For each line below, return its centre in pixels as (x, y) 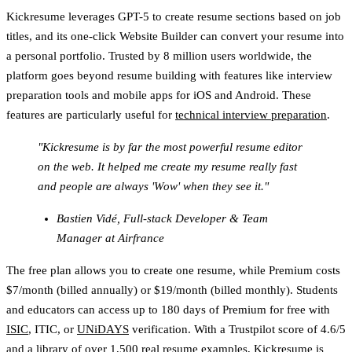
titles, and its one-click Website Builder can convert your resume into (175, 36)
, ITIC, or (53, 329)
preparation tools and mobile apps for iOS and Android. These (159, 95)
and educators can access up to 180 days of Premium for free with (168, 309)
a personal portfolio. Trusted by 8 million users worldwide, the (159, 55)
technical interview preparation (251, 114)
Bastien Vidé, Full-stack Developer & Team (162, 218)
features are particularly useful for (91, 114)
